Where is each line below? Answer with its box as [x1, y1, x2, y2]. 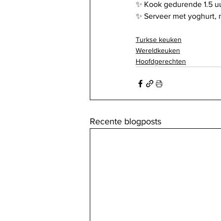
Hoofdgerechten [136, 57, 186, 65]
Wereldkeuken [136, 46, 180, 54]
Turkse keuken [136, 36, 182, 43]
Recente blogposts [90, 116, 161, 126]
